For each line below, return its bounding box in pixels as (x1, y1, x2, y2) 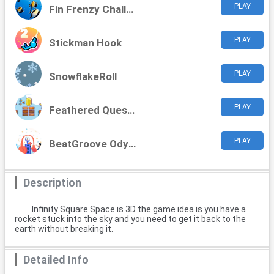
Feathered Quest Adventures (127, 104, 135, 117)
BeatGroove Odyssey (128, 138, 136, 150)
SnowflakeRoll (49, 70, 117, 83)
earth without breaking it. (15, 224, 113, 234)
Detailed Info (23, 253, 89, 267)
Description (23, 176, 81, 190)
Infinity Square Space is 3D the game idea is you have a (32, 204, 246, 215)
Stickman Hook (49, 37, 122, 50)
